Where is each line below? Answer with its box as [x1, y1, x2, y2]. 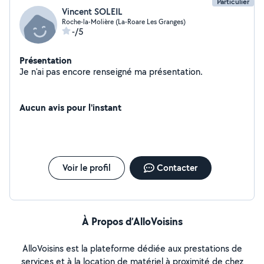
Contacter [156, 161, 197, 174]
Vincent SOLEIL [62, 5, 123, 18]
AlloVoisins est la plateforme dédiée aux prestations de [22, 242, 242, 255]
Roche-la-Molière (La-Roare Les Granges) [62, 17, 186, 26]
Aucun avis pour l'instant [19, 101, 121, 114]
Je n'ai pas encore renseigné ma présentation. [149, 65, 203, 78]
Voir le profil [62, 161, 111, 174]
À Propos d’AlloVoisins [81, 214, 183, 229]
